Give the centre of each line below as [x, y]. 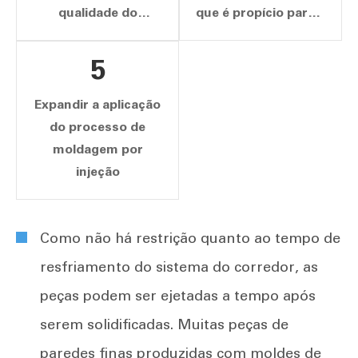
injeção [97, 172]
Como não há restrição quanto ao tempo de [190, 239]
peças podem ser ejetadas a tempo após [178, 296]
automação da [261, 35]
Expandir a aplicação [97, 105]
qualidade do [97, 13]
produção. [261, 58]
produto [97, 35]
